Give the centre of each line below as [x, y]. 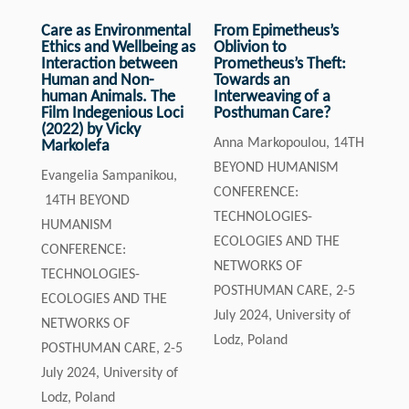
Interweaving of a [272, 96]
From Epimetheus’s [276, 31]
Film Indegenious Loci [112, 113]
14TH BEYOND [85, 200]
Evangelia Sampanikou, [109, 175]
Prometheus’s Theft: [279, 63]
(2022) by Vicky [90, 129]
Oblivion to [250, 47]
